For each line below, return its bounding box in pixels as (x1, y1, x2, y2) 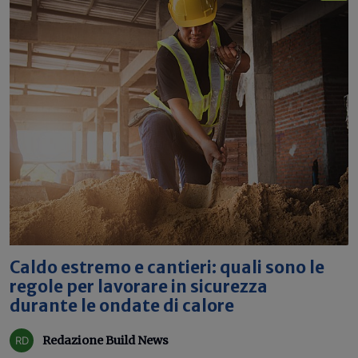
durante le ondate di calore (10, 296, 234, 316)
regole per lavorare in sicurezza (10, 276, 268, 297)
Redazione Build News (42, 332, 169, 348)
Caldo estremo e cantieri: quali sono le (10, 257, 324, 278)
